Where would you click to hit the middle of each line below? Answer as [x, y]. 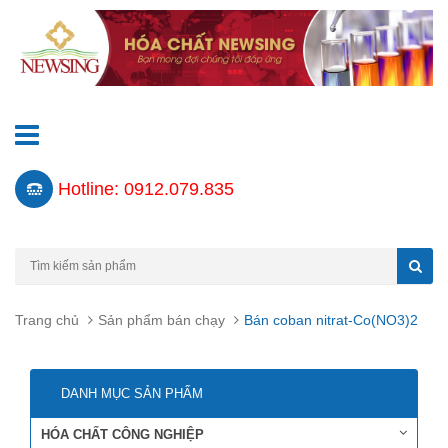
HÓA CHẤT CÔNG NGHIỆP [122, 435]
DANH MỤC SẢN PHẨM [132, 394]
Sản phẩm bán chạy [161, 320]
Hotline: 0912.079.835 [146, 189]
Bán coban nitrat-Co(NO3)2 [331, 320]
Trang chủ [47, 320]
